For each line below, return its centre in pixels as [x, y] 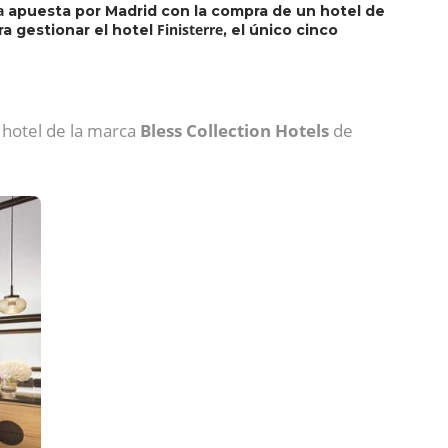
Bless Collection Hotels [234, 130]
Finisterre [190, 29]
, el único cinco [280, 30]
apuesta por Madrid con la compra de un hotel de [194, 11]
